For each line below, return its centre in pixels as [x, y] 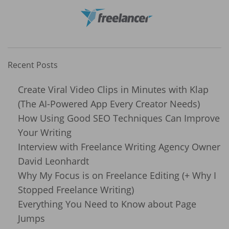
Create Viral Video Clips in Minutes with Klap [113, 89]
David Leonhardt [53, 161]
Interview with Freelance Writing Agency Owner [119, 146]
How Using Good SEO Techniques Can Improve [119, 118]
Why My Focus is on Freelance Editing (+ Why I [117, 175]
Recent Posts [33, 65]
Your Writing [45, 132]
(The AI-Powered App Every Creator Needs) [109, 104]
